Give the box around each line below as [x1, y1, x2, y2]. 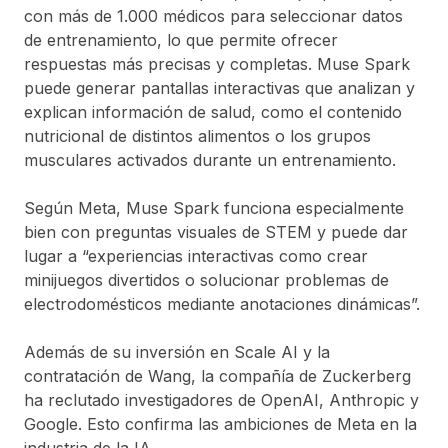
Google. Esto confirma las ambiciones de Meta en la [24, 413, 417, 434]
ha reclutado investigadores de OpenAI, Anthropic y [24, 389, 419, 410]
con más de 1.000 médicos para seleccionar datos [24, 5, 403, 26]
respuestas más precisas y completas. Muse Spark [24, 53, 410, 74]
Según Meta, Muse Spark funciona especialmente [24, 197, 404, 218]
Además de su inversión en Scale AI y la [24, 341, 330, 362]
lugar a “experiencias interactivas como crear [24, 245, 368, 266]
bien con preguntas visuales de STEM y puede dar [24, 221, 408, 242]
